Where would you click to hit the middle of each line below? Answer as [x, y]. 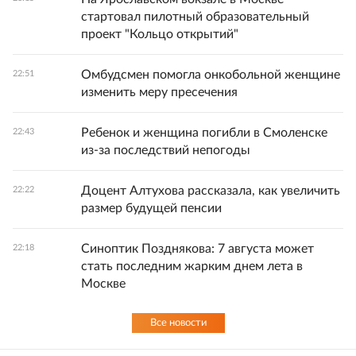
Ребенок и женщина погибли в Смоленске [204, 133]
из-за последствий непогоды [166, 151]
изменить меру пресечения [159, 93]
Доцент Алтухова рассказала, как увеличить [211, 191]
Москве [103, 284]
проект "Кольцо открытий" [160, 35]
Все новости [178, 323]
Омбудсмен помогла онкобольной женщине [211, 75]
